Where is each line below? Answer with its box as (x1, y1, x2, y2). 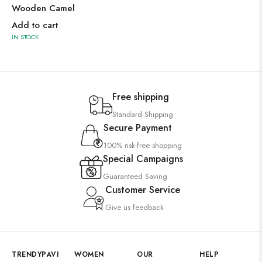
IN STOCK (12, 32, 39, 42)
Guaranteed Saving (102, 171, 167, 182)
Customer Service (105, 183, 180, 196)
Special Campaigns (102, 152, 183, 166)
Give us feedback (105, 202, 164, 213)
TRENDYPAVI (12, 249, 58, 260)
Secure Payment (104, 121, 172, 135)
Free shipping (112, 90, 169, 104)
